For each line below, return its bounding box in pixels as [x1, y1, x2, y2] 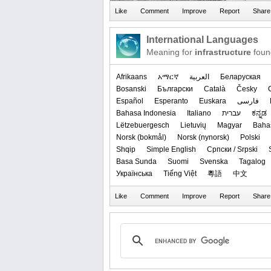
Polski [240, 132, 260, 142]
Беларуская [220, 72, 261, 81]
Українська [116, 169, 152, 178]
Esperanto [154, 96, 188, 105]
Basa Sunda [116, 157, 157, 166]
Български [157, 84, 193, 93]
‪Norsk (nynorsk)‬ [177, 132, 229, 142]
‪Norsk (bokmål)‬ [116, 132, 166, 142]
